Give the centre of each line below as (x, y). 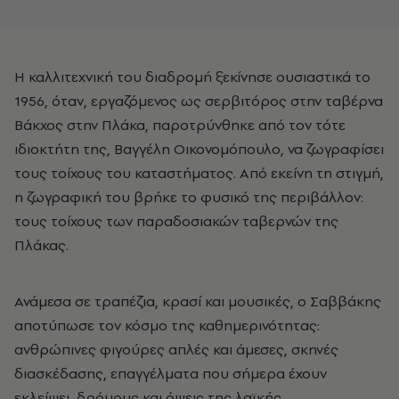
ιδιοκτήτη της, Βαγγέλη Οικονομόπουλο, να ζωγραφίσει (199, 148)
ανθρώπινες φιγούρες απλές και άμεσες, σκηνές (176, 349)
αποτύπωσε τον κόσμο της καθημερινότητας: (167, 325)
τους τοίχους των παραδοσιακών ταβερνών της (176, 220)
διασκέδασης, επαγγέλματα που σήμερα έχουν (171, 373)
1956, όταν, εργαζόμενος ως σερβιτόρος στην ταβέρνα (199, 100)
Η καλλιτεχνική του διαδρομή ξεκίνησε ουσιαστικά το (20, 76)
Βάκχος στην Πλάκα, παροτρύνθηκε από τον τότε (180, 124)
